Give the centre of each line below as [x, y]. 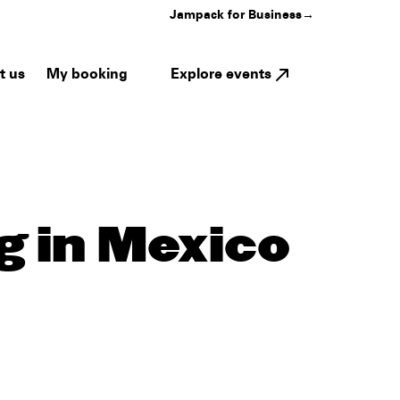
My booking [87, 75]
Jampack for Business [236, 16]
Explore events [221, 75]
